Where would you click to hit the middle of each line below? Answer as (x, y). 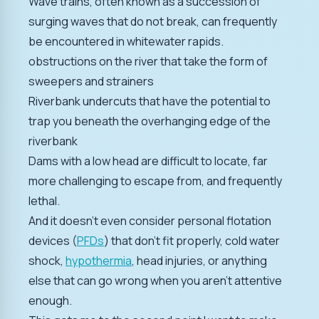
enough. (50, 301)
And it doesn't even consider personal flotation (150, 221)
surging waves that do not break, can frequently (153, 22)
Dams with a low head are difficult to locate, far (148, 161)
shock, (47, 261)
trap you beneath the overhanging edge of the (150, 121)
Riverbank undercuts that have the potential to (150, 101)
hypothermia (99, 261)
